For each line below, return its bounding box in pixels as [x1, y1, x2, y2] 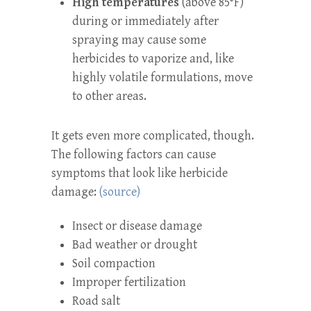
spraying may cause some [72, 32, 206, 47]
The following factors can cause [51, 146, 216, 162]
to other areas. [72, 88, 146, 103]
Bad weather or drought [72, 237, 197, 252]
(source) [99, 184, 140, 199]
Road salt [72, 293, 120, 308]
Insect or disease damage [72, 218, 202, 233]
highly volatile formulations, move [72, 69, 253, 85]
